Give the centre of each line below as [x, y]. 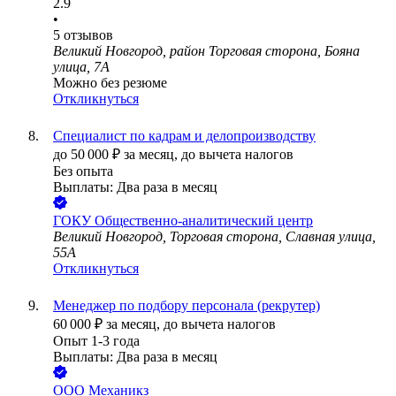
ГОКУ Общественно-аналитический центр [183, 221]
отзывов [88, 35]
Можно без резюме [110, 83]
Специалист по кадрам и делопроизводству [184, 136]
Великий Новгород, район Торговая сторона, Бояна [206, 51]
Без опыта [83, 171]
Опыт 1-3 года [96, 341]
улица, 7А [81, 67]
